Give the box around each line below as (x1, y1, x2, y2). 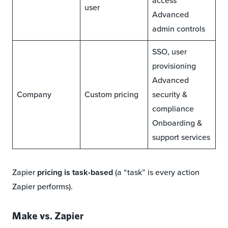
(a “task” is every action (113, 166, 199, 179)
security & (152, 89, 187, 101)
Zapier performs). (12, 181, 73, 193)
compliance (152, 103, 194, 115)
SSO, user (152, 46, 187, 58)
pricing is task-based (37, 166, 113, 179)
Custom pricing (84, 89, 138, 101)
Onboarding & (152, 117, 202, 129)
